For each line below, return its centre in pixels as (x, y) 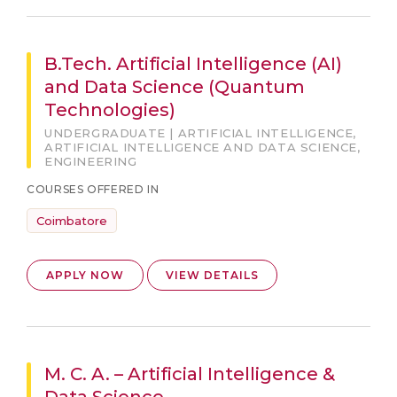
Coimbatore (72, 221)
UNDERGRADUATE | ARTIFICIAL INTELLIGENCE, (201, 133)
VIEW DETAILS (212, 275)
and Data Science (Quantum (175, 87)
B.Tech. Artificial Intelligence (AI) (193, 64)
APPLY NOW (85, 275)
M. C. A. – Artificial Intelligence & (190, 374)
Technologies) (110, 110)
